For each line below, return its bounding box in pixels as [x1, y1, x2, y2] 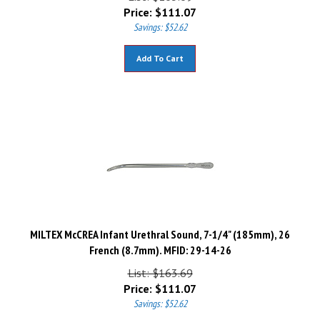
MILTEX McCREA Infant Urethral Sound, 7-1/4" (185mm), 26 [30, 221, 290, 235]
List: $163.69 [127, 259, 193, 274]
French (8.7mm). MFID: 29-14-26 [89, 236, 231, 251]
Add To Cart [136, 46, 184, 57]
